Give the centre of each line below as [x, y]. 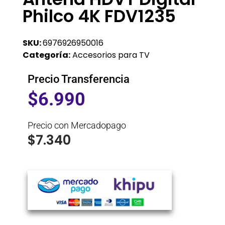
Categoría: [46, 55]
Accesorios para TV [111, 55]
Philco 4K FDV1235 [99, 16]
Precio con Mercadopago [77, 125]
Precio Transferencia [79, 79]
